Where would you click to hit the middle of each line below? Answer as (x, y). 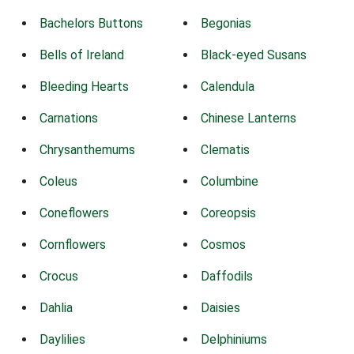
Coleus (58, 181)
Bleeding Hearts (84, 86)
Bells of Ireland (82, 55)
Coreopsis (228, 213)
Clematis (225, 149)
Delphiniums (234, 339)
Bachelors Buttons (91, 23)
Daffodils (227, 276)
